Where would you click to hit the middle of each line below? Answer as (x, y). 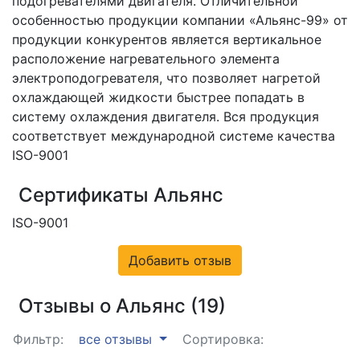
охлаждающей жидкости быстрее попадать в (158, 98)
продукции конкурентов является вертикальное (167, 40)
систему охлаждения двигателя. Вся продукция (166, 117)
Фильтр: (38, 340)
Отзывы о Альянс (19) (122, 306)
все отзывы (117, 340)
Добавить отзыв (180, 261)
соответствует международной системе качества (174, 136)
